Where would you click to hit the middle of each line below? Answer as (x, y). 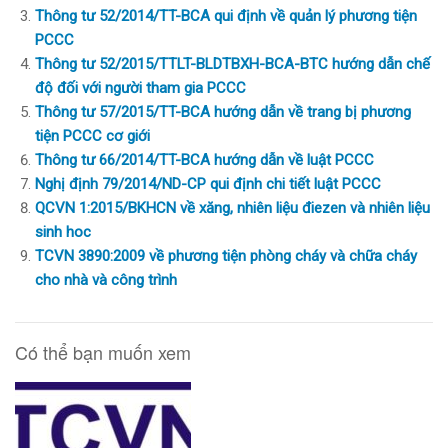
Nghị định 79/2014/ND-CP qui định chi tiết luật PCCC (208, 183)
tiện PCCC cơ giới (92, 135)
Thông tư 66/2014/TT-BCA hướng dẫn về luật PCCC (204, 159)
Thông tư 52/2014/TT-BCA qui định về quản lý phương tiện (226, 15)
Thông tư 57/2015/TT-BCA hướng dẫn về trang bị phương (223, 111)
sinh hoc (63, 231)
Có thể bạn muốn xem (103, 351)
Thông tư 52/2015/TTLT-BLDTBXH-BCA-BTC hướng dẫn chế (232, 63)
